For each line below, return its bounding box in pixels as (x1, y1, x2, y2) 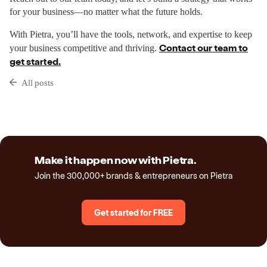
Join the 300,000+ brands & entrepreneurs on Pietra (35, 170, 232, 181)
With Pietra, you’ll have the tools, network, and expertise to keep (10, 29, 252, 39)
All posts (21, 78, 54, 88)
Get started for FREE (94, 207, 173, 218)
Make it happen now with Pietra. (35, 157, 197, 166)
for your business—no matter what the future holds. (10, 7, 203, 17)
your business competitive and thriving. (10, 43, 159, 53)
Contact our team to (159, 42, 248, 53)
